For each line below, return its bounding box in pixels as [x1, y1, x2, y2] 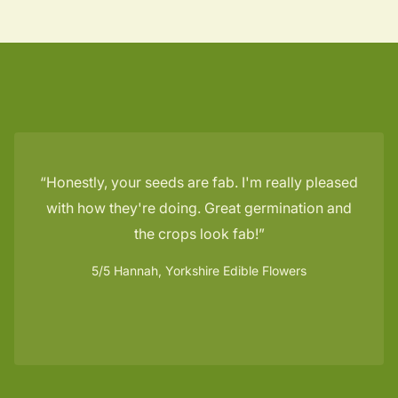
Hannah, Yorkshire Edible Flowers [110, 262, 306, 278]
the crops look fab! [133, 224, 259, 243]
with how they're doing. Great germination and [46, 198, 352, 217]
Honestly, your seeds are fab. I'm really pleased [46, 172, 358, 191]
